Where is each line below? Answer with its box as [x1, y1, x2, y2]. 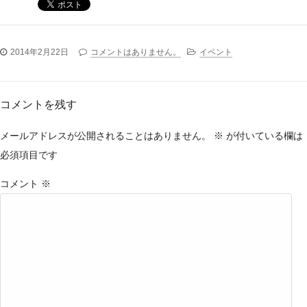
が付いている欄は [223, 130, 303, 141]
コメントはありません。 [90, 47, 181, 58]
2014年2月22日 [10, 47, 69, 58]
